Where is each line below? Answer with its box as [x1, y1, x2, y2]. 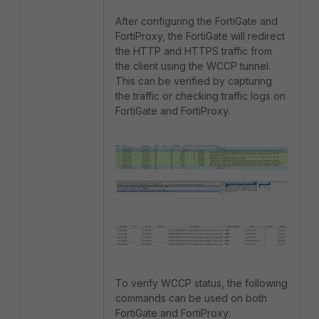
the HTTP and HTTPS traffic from [115, 44, 272, 57]
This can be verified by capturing [115, 74, 272, 87]
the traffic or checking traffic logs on [115, 89, 286, 102]
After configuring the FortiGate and [115, 14, 278, 27]
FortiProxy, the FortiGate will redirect [115, 29, 285, 42]
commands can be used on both [115, 291, 267, 304]
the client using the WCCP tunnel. [115, 59, 271, 72]
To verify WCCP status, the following [115, 276, 288, 289]
